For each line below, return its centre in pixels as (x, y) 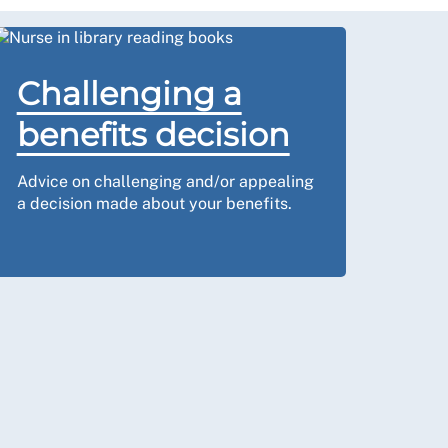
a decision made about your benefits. (154, 203)
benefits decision (153, 134)
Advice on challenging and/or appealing (165, 181)
